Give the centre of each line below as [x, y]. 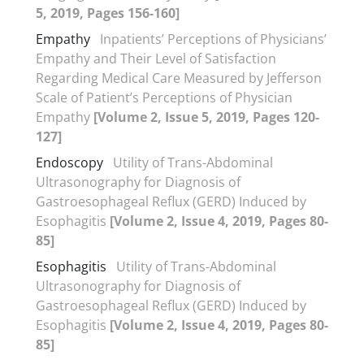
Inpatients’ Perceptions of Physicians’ [213, 39]
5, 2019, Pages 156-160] [108, 13]
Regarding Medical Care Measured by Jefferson [179, 78]
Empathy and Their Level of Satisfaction [156, 58]
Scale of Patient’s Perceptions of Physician [164, 97]
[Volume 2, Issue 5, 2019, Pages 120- [206, 117]
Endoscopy [69, 162]
